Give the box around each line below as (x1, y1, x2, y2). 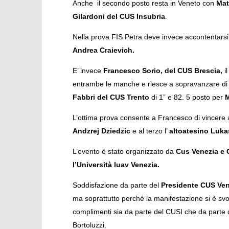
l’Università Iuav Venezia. (72, 160, 159, 169)
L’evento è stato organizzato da (72, 147, 176, 155)
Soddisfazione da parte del (72, 180, 161, 189)
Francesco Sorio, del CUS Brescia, (103, 66, 222, 75)
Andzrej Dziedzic (72, 126, 130, 135)
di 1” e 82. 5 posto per (149, 93, 225, 101)
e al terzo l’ (130, 126, 169, 135)
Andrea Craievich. (72, 45, 134, 54)
